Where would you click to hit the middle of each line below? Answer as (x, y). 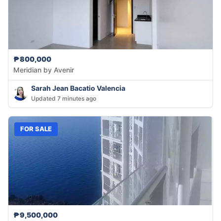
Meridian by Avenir (44, 70)
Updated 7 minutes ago (64, 98)
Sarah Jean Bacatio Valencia (78, 88)
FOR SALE (36, 129)
